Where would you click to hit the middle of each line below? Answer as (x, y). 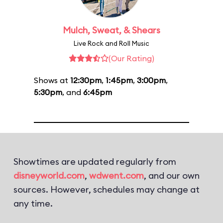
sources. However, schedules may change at (107, 189)
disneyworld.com (49, 175)
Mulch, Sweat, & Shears (111, 30)
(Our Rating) (131, 58)
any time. (33, 203)
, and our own (172, 175)
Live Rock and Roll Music (111, 43)
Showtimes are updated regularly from (95, 162)
